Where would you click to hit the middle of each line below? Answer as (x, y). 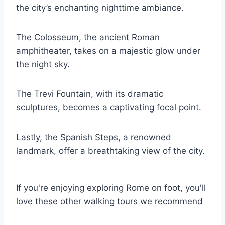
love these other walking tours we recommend (109, 201)
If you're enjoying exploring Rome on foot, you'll (111, 188)
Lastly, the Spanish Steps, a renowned (94, 137)
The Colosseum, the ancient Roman (88, 37)
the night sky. (43, 64)
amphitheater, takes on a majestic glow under (108, 51)
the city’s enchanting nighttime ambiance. (100, 8)
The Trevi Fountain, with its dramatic (90, 94)
